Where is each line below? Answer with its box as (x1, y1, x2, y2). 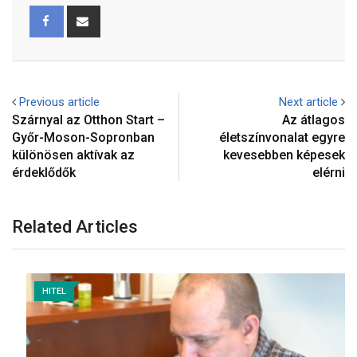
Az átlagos (282, 112, 345, 128)
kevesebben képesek (223, 147, 345, 163)
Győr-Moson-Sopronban (12, 130, 155, 146)
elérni (312, 165, 345, 181)
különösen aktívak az (12, 147, 135, 163)
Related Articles (12, 217, 138, 237)
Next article (279, 95, 338, 110)
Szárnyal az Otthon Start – (12, 112, 165, 128)
